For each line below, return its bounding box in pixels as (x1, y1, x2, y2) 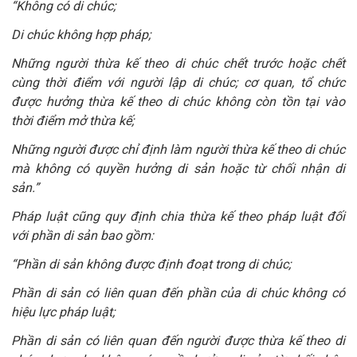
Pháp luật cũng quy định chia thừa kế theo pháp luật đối (11, 209, 345, 225)
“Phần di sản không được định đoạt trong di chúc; (11, 257, 291, 273)
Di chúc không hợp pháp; (11, 27, 151, 43)
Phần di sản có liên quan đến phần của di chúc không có (11, 285, 345, 301)
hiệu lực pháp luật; (11, 304, 115, 320)
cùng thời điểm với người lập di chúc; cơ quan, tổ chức (11, 75, 345, 91)
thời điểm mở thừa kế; (11, 113, 134, 129)
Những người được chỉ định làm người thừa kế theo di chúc (11, 142, 345, 158)
